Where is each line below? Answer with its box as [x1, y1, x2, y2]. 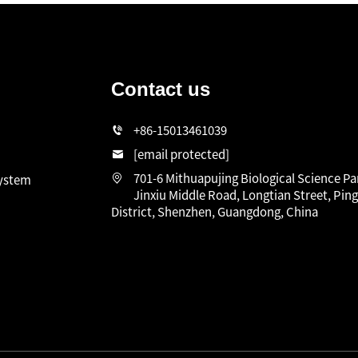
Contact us [111, 78, 210, 100]
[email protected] [133, 145, 229, 162]
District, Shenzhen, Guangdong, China [111, 203, 318, 220]
